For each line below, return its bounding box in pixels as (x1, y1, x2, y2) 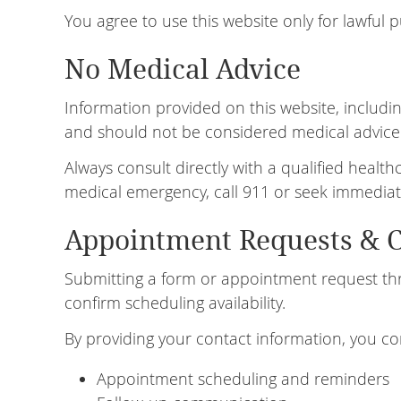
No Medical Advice (64, 54, 301, 85)
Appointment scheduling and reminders (97, 368, 389, 389)
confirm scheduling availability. (64, 292, 286, 313)
